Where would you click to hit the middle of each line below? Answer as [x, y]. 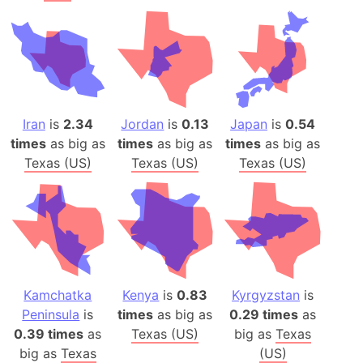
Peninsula [51, 314]
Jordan [143, 124]
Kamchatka [58, 295]
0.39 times [49, 333]
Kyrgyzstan [266, 295]
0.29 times [264, 314]
